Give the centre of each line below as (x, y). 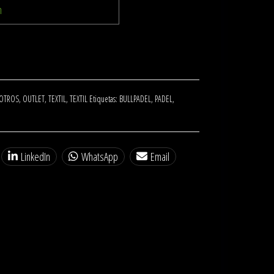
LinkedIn (35, 157)
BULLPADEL (135, 99)
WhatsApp (100, 157)
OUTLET (34, 99)
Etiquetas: (104, 99)
